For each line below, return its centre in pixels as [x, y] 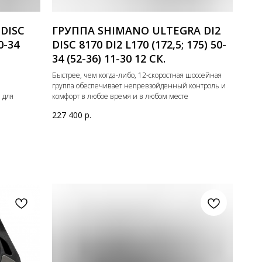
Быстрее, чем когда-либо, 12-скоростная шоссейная [137, 75]
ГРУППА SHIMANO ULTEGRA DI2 [137, 31]
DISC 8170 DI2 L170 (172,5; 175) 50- [139, 45]
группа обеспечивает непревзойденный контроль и [139, 86]
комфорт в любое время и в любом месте [120, 96]
